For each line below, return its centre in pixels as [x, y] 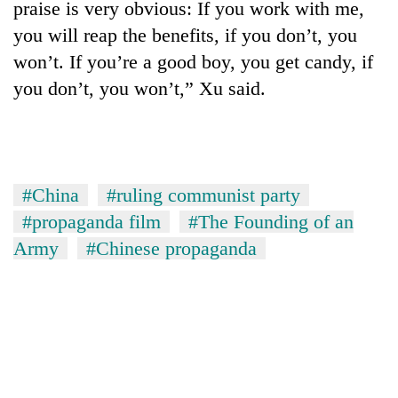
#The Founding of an [271, 221]
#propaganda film [92, 221]
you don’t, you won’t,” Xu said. [139, 88]
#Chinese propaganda [171, 248]
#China [51, 195]
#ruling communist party [203, 195]
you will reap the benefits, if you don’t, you [185, 35]
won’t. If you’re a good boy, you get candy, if [193, 61]
